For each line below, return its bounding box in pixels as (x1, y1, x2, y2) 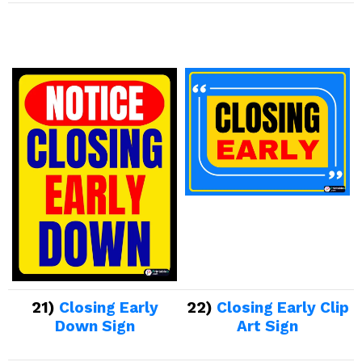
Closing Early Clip (216, 298, 349, 317)
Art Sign (237, 317, 298, 335)
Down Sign (54, 317, 135, 335)
